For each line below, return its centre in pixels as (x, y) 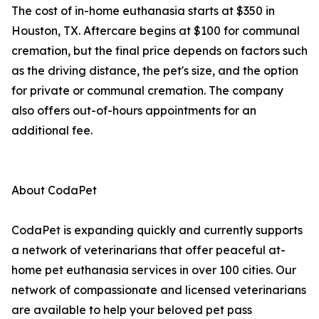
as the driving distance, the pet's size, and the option (155, 71)
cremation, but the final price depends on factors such (159, 51)
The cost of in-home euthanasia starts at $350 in (143, 11)
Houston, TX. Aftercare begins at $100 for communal (156, 31)
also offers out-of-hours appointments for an (134, 111)
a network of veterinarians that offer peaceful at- (148, 250)
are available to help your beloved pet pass (132, 310)
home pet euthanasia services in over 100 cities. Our (154, 270)
